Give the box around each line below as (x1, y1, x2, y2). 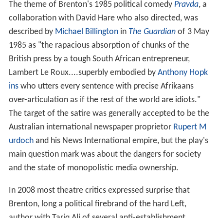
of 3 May (175, 27, 209, 36)
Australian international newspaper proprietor (8, 122, 173, 132)
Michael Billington (54, 27, 118, 36)
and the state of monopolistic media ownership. (8, 163, 179, 173)
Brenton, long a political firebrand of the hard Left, (8, 199, 186, 209)
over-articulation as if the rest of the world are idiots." (8, 95, 200, 105)
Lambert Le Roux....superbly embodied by (8, 68, 158, 77)
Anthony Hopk (157, 68, 208, 77)
